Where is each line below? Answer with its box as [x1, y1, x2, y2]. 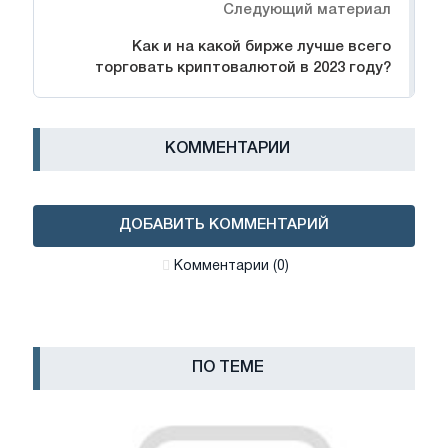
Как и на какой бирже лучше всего [132, 40, 391, 55]
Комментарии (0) [173, 260, 289, 274]
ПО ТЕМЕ [191, 361, 264, 376]
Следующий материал [223, 3, 391, 18]
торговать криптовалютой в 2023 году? [95, 61, 391, 76]
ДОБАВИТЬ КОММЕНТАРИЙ [119, 218, 329, 233]
